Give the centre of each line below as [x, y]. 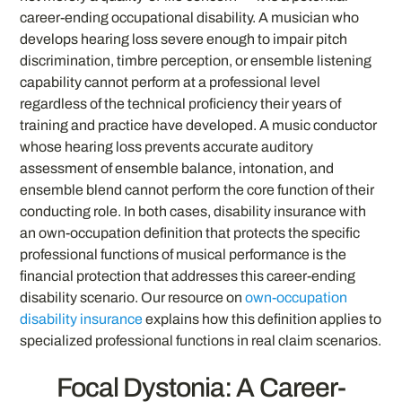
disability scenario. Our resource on [133, 298]
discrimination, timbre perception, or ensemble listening [196, 61]
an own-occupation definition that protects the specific [190, 233]
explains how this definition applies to [262, 319]
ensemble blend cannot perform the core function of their [197, 190]
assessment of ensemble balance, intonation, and [177, 169]
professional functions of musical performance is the [184, 255]
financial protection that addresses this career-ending [188, 276]
